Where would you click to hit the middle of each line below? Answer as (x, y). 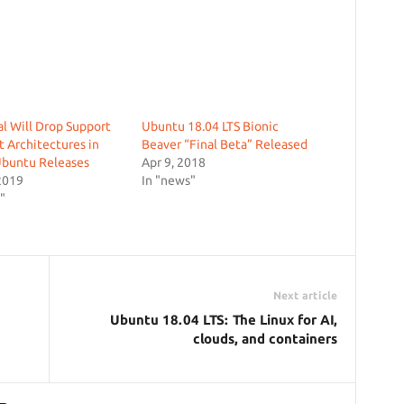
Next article (305, 295)
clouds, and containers (265, 339)
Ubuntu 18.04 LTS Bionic (210, 126)
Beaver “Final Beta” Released (224, 144)
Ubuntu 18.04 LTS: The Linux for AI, (223, 320)
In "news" (168, 180)
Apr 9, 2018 (173, 162)
